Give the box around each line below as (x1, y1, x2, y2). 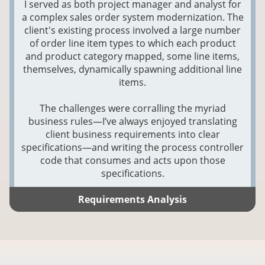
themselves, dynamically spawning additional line (23, 62, 242, 76)
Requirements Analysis (78, 192, 187, 206)
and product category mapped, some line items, (25, 49, 240, 63)
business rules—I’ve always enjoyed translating (28, 114, 237, 128)
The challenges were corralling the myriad (39, 101, 226, 115)
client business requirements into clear (45, 127, 220, 141)
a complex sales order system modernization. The (21, 10, 244, 24)
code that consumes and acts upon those (40, 153, 225, 167)
